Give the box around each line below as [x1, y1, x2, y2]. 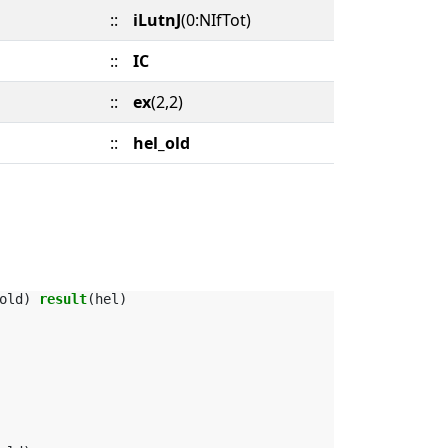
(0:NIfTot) [181, 9, 251, 31]
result [39, 291, 87, 307]
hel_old [133, 132, 190, 154]
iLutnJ [133, 9, 181, 31]
